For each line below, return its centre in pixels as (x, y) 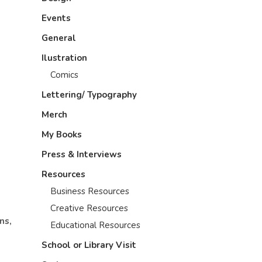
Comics (64, 75)
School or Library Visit (89, 245)
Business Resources (90, 191)
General (59, 38)
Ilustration (64, 58)
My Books (62, 135)
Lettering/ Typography (89, 95)
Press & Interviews (82, 154)
